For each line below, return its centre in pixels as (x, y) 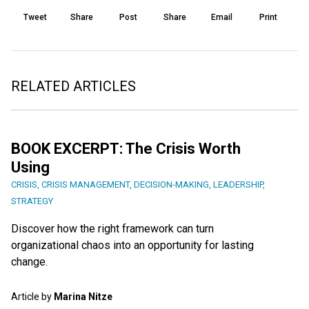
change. (29, 261)
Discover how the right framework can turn (112, 228)
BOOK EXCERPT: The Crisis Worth (126, 148)
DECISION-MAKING (171, 184)
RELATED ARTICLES (73, 86)
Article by (32, 296)
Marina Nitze (83, 296)
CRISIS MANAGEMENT (86, 184)
